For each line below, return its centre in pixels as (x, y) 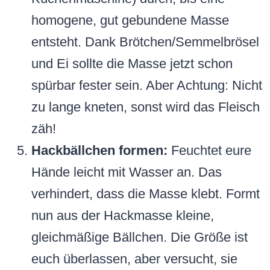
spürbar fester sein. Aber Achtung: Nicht (147, 86)
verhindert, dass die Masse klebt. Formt (146, 194)
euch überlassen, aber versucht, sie (134, 259)
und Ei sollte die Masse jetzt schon (132, 64)
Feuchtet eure (209, 151)
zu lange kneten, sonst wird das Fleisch (146, 107)
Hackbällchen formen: (99, 151)
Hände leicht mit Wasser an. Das (127, 172)
